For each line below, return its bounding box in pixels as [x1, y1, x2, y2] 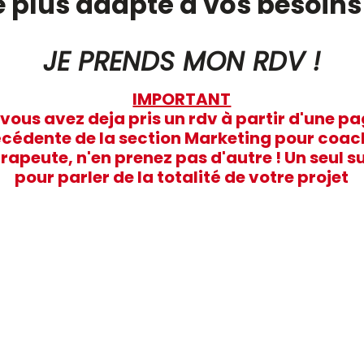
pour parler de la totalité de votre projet [15, 165, 349, 188]
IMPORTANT [132, 87, 232, 110]
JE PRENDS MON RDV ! [42, 42, 321, 80]
